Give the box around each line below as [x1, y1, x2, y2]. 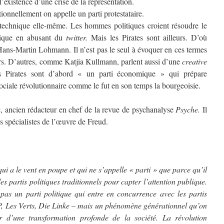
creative [182, 56, 207, 66]
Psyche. [175, 104, 203, 114]
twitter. [66, 32, 87, 42]
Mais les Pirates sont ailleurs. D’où [87, 32, 207, 42]
